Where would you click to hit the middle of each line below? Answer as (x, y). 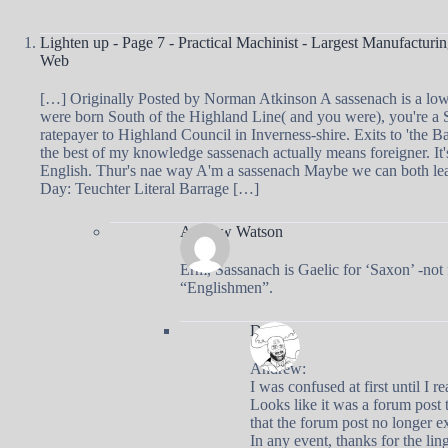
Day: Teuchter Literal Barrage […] (149, 188)
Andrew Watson (231, 231)
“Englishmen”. (226, 287)
